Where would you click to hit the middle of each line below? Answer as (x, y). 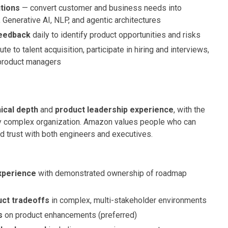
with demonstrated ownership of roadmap (112, 174)
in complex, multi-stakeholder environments (128, 201)
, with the (189, 110)
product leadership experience (114, 110)
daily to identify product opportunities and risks (116, 35)
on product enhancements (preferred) (70, 215)
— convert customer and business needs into (101, 8)
